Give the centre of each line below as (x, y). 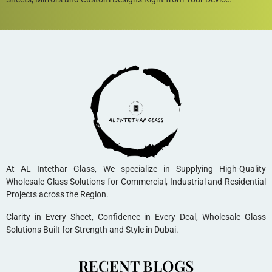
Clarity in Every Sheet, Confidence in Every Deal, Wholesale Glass (136, 217)
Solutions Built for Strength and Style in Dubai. (92, 230)
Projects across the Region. (57, 195)
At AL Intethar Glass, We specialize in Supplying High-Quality (136, 169)
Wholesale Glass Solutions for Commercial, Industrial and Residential (136, 182)
